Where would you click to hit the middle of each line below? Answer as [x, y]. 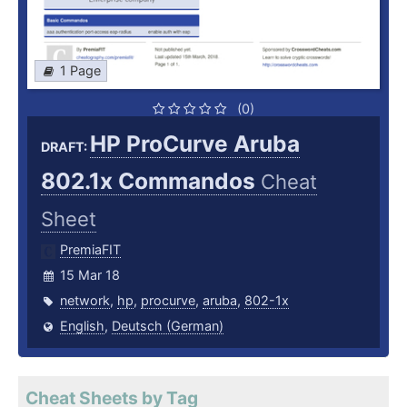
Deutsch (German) [168, 326]
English [82, 326]
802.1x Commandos [151, 181]
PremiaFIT [90, 250]
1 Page [80, 71]
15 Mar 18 [90, 275]
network [85, 301]
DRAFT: [65, 147]
